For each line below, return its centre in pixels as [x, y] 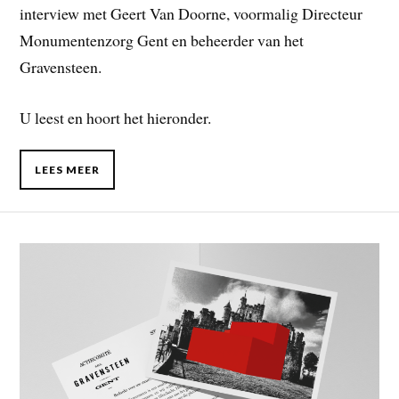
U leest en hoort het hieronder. [116, 117]
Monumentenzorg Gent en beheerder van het [162, 40]
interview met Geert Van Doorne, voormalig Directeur [191, 13]
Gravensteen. [61, 66]
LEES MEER [68, 170]
